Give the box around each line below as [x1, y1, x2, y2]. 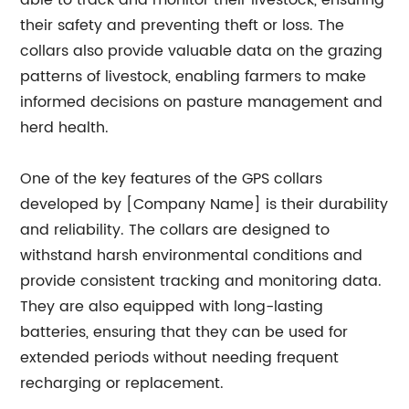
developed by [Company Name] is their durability [20, 193, 389, 216]
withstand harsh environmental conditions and [20, 244, 363, 267]
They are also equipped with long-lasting [20, 295, 324, 319]
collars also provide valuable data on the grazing [20, 39, 383, 63]
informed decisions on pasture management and [20, 90, 383, 114]
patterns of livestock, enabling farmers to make [20, 65, 367, 89]
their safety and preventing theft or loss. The [20, 14, 345, 37]
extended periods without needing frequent [20, 346, 340, 370]
